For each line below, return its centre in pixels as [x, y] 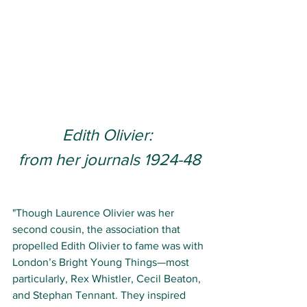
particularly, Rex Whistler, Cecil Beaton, [108, 279]
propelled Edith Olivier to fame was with [109, 246]
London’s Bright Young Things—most [102, 262]
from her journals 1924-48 [110, 159]
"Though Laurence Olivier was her [95, 213]
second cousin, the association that [98, 229]
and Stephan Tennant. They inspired [100, 295]
